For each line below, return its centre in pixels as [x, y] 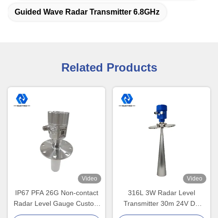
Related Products [109, 67]
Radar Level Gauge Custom [56, 204]
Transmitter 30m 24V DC [162, 204]
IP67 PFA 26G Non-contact [56, 193]
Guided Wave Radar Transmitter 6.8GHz [87, 12]
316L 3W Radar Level [162, 193]
